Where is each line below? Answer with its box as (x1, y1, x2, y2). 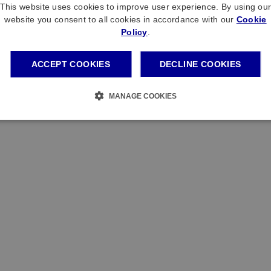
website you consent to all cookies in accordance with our (4, 15, 237, 24)
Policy (120, 27, 148, 37)
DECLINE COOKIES (159, 59, 241, 69)
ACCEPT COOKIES (31, 59, 111, 69)
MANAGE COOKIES (108, 92, 177, 100)
